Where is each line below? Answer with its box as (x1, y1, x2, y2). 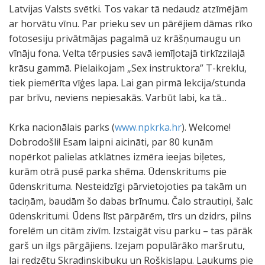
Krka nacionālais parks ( (9, 121, 115, 134)
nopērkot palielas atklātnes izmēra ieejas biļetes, (9, 150, 225, 163)
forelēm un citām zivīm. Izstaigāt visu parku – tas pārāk (9, 224, 253, 237)
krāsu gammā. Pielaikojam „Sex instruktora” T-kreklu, (9, 62, 247, 75)
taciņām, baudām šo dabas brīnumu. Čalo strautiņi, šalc (9, 195, 253, 208)
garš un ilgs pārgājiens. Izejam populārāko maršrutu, (9, 239, 245, 252)
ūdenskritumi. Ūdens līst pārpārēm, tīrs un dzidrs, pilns (9, 209, 251, 222)
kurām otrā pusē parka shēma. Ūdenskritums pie (9, 165, 227, 178)
